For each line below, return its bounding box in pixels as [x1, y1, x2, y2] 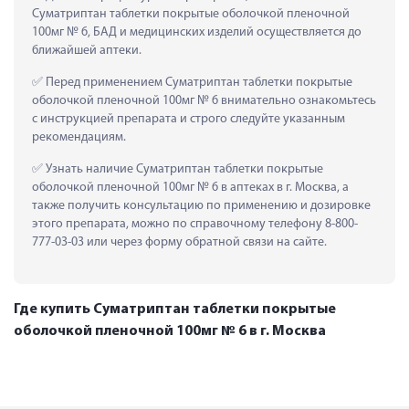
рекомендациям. [32, 130, 126, 144]
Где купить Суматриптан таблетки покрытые [14, 301, 336, 317]
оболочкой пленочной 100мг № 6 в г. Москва [14, 323, 326, 339]
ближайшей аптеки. [32, 43, 142, 58]
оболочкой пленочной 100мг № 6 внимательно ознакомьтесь [32, 93, 376, 108]
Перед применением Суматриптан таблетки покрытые [43, 75, 352, 89]
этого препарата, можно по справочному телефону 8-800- [32, 216, 358, 231]
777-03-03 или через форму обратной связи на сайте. [32, 235, 327, 249]
